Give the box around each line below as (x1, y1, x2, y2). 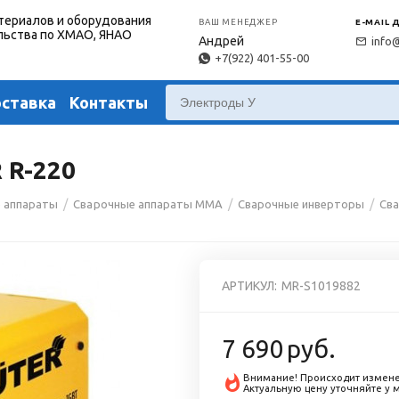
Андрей (199, 34, 245, 49)
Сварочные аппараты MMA (73, 198, 223, 210)
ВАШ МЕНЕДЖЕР (199, 17, 278, 28)
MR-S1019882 (281, 279, 362, 293)
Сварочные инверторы (237, 198, 364, 210)
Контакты (69, 93, 149, 111)
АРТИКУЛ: (222, 279, 278, 293)
